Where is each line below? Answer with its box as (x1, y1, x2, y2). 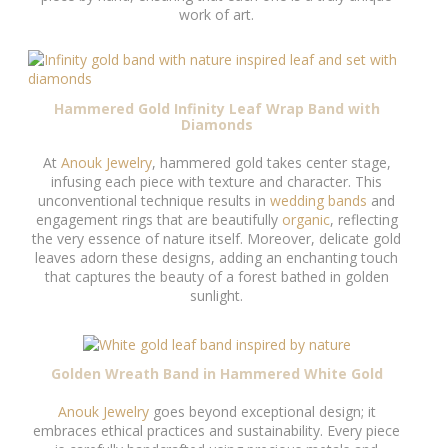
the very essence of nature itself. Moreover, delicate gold (32, 228, 401, 248)
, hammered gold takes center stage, (151, 152, 391, 172)
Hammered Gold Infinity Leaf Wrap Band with (53, 98, 380, 118)
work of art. (179, 4, 254, 24)
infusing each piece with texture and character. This (51, 171, 382, 191)
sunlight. (190, 285, 243, 305)
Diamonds (180, 114, 253, 134)
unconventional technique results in (38, 190, 270, 210)
